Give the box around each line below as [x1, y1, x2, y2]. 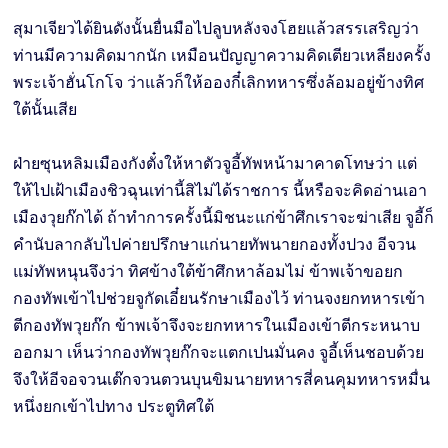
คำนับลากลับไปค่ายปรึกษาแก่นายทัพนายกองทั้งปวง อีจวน [13, 235, 417, 255]
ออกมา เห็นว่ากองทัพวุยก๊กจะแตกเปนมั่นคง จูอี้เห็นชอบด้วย [13, 343, 425, 363]
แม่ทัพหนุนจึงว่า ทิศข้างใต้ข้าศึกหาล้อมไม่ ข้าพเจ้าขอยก [13, 262, 404, 282]
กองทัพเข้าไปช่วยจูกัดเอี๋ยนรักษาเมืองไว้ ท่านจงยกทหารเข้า [13, 289, 426, 309]
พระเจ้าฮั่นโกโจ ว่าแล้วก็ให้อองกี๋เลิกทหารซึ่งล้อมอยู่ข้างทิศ [13, 73, 425, 93]
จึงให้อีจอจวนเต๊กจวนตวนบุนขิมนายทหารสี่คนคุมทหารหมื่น [13, 370, 431, 390]
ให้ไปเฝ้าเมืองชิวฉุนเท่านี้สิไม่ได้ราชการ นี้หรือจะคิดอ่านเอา [13, 181, 428, 201]
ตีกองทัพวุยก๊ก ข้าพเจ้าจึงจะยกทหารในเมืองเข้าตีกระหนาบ [13, 316, 421, 336]
